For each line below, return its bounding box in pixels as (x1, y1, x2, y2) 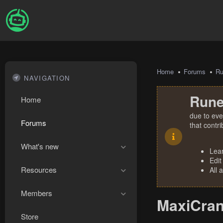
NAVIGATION (24, 73, 70, 83)
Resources (21, 164, 57, 175)
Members (21, 188, 52, 198)
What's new (21, 141, 59, 151)
